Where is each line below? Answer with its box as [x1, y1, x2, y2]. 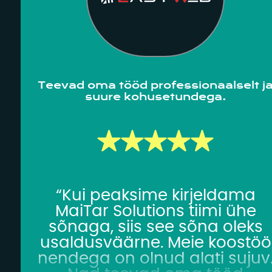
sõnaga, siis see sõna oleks [48, 219, 263, 235]
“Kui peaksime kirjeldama [55, 187, 256, 203]
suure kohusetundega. [84, 91, 226, 103]
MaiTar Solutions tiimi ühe [55, 203, 256, 219]
